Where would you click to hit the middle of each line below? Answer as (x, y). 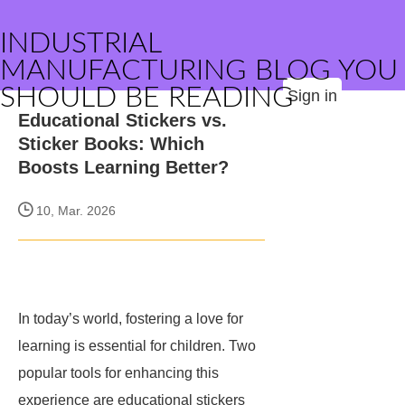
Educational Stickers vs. (122, 120)
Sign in (312, 96)
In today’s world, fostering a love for (131, 319)
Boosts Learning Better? (123, 167)
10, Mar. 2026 (74, 211)
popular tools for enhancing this (118, 373)
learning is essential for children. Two (137, 346)
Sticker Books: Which (111, 144)
